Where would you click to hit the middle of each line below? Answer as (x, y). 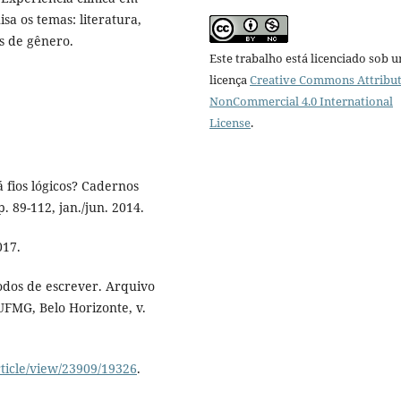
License (230, 123)
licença (230, 80)
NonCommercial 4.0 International (301, 102)
